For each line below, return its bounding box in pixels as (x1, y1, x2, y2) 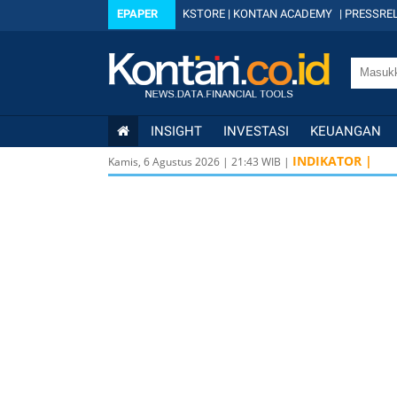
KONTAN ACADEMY (233, 7, 332, 20)
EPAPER (117, 7, 158, 20)
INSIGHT (151, 123, 202, 139)
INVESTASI (223, 123, 289, 139)
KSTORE (183, 7, 225, 20)
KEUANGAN (310, 123, 381, 139)
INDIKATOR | (292, 152, 372, 169)
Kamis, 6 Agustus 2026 (108, 154, 220, 169)
